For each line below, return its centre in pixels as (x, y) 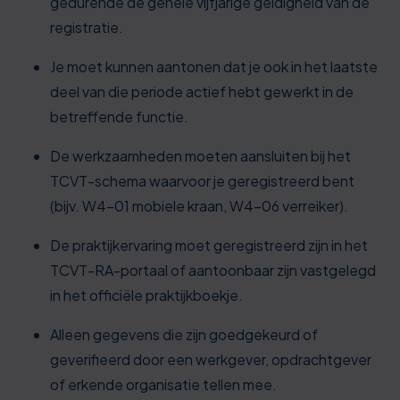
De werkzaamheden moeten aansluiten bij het (200, 156)
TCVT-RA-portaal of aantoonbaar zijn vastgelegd (213, 270)
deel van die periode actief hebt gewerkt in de (202, 92)
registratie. (87, 27)
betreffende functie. (119, 117)
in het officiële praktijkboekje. (146, 295)
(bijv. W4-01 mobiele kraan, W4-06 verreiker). (199, 206)
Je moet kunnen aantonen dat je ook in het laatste (214, 67)
